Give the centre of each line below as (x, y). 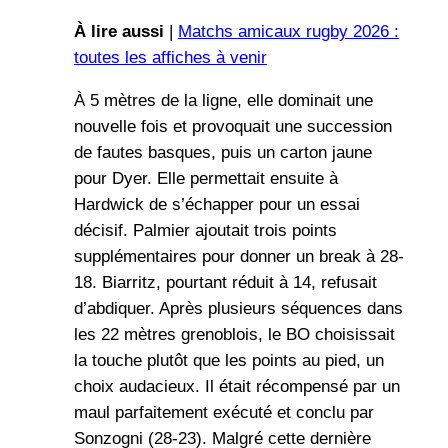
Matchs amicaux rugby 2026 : (288, 32)
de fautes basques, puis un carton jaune (222, 152)
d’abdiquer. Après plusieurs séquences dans (238, 308)
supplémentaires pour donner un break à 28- (238, 256)
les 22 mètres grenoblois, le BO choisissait (234, 334)
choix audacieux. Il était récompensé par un (236, 386)
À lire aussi (118, 32)
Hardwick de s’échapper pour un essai (216, 204)
